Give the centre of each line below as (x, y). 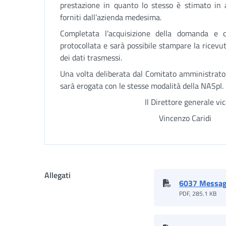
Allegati (58, 175)
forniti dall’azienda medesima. (111, 17)
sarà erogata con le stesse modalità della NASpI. (142, 86)
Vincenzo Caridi (136, 118)
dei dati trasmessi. (91, 58)
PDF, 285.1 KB (198, 193)
